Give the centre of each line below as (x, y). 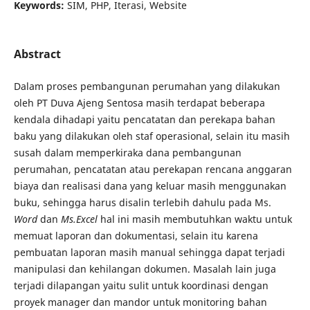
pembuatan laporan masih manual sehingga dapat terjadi (149, 253)
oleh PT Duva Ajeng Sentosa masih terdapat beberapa (139, 103)
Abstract (37, 54)
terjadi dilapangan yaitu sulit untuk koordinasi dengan (141, 286)
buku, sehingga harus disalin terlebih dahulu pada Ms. (142, 203)
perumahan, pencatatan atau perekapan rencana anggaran (153, 170)
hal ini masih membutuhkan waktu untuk (194, 219)
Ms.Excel (79, 219)
